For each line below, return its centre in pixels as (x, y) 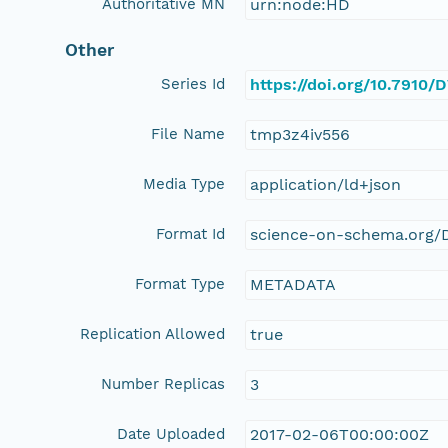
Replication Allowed (153, 333)
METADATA (293, 284)
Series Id (193, 83)
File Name (188, 133)
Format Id (191, 233)
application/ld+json (326, 184)
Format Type (180, 283)
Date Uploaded (171, 433)
